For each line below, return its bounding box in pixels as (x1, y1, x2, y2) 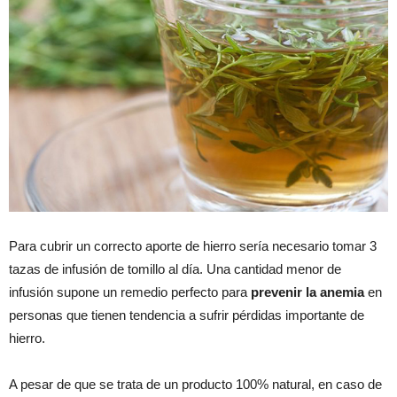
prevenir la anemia (251, 284, 364, 300)
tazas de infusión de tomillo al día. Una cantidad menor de (9, 261, 341, 276)
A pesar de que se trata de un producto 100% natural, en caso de (9, 376, 382, 392)
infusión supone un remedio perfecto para (9, 284, 251, 300)
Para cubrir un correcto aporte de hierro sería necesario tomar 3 (9, 237, 377, 253)
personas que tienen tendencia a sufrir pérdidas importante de (9, 307, 364, 323)
